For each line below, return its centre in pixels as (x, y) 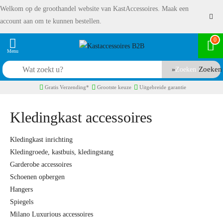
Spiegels (22, 202)
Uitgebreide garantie (163, 87)
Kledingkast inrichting (41, 140)
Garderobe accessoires (41, 165)
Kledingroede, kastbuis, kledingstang (62, 152)
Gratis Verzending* (67, 87)
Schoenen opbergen (37, 177)
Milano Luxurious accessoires (52, 214)
